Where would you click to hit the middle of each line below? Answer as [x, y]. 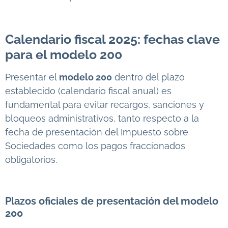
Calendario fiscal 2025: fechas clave [112, 39]
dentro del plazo [148, 77]
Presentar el [32, 77]
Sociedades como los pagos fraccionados [95, 146]
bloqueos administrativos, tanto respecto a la [103, 118]
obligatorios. [31, 159]
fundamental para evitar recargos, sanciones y [105, 104]
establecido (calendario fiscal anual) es [88, 91]
